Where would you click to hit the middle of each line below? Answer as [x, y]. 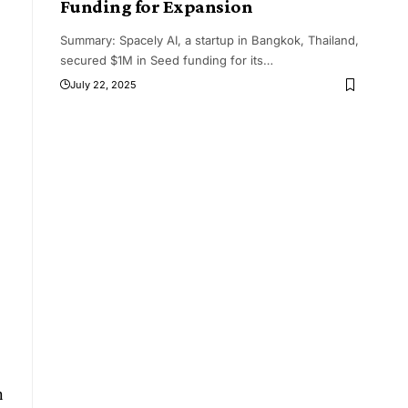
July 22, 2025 [103, 85]
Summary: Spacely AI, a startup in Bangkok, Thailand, [209, 41]
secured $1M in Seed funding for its [161, 61]
